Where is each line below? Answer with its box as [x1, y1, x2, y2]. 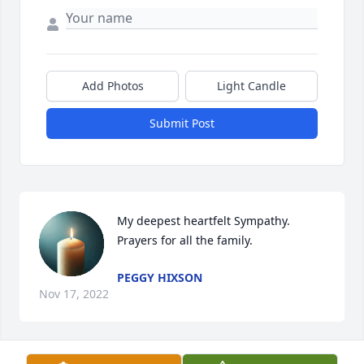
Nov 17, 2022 [39, 286, 109, 302]
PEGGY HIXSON [117, 270, 202, 286]
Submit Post [149, 115, 214, 132]
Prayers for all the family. [117, 232, 253, 249]
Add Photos [81, 78, 144, 94]
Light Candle [217, 78, 286, 94]
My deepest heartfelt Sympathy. [117, 213, 290, 229]
